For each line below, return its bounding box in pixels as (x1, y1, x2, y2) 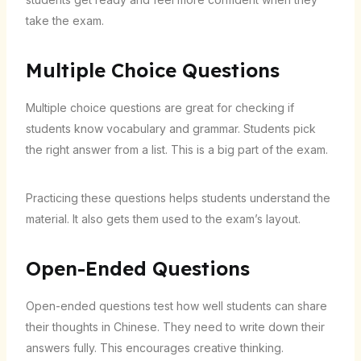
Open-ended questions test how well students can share (25, 298, 327, 313)
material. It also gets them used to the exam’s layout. (25, 211, 301, 226)
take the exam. (25, 13, 104, 27)
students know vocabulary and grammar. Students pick (25, 121, 316, 135)
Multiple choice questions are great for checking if (25, 100, 294, 114)
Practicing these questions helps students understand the (25, 190, 330, 205)
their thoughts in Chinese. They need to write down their (25, 319, 325, 334)
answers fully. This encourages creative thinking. (25, 340, 284, 355)
